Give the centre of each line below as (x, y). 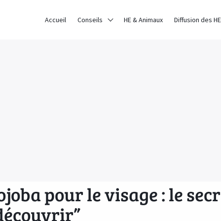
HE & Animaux (143, 19)
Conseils (90, 19)
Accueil (55, 19)
